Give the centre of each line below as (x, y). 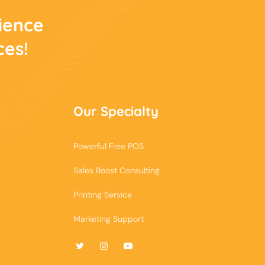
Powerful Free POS (109, 146)
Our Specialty (116, 111)
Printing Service (103, 194)
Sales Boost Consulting (117, 170)
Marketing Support (109, 219)
